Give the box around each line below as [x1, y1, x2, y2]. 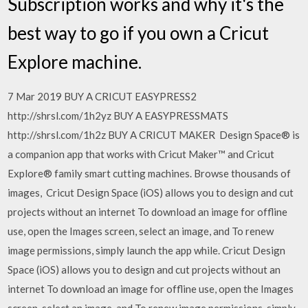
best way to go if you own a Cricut [8, 21, 269, 44]
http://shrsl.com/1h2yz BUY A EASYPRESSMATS [8, 109, 229, 122]
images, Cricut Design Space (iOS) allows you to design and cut [8, 186, 294, 199]
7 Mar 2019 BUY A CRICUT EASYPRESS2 [8, 89, 197, 102]
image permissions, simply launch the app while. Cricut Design [8, 243, 286, 256]
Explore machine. [8, 50, 142, 73]
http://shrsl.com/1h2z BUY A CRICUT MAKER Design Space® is [8, 128, 300, 141]
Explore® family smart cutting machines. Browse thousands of [8, 166, 291, 179]
